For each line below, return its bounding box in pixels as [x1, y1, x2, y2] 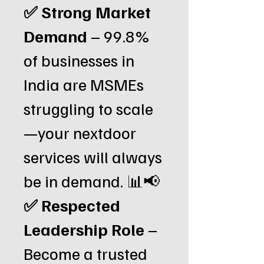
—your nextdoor [24, 122, 136, 143]
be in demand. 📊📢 [24, 170, 160, 191]
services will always [24, 146, 162, 167]
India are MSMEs [24, 74, 144, 94]
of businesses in [24, 49, 134, 70]
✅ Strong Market [24, 1, 151, 22]
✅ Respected [24, 194, 120, 215]
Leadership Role [24, 219, 148, 239]
